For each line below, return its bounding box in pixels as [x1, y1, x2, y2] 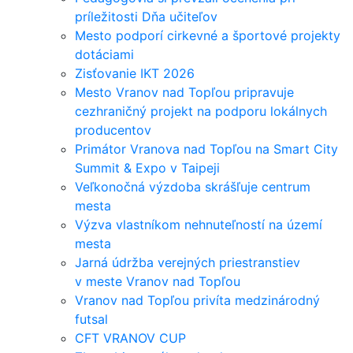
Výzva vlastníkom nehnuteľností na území [75, 216, 322, 232]
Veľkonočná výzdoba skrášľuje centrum [75, 178, 310, 195]
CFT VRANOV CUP [75, 329, 186, 346]
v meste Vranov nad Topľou [75, 273, 240, 289]
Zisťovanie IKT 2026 [75, 65, 195, 81]
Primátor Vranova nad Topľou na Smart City [75, 140, 338, 157]
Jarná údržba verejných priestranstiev [75, 254, 300, 270]
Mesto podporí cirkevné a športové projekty [75, 27, 340, 43]
